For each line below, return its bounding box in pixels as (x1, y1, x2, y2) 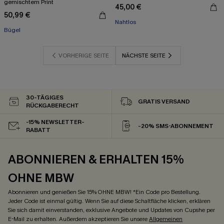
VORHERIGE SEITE (58, 51, 109, 59)
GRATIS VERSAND (138, 97, 190, 105)
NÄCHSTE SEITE (122, 51, 165, 59)
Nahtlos (115, 18, 136, 26)
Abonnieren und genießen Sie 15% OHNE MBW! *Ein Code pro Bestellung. (8, 188, 200, 196)
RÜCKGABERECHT (26, 101, 79, 109)
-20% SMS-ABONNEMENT (138, 122, 214, 130)
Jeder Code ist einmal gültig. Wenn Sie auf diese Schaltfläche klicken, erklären (8, 197, 210, 205)
